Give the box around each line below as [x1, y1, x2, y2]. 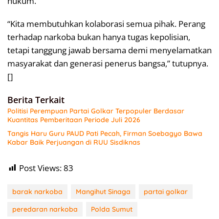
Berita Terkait [7, 93, 65, 106]
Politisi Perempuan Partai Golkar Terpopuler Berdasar [7, 106, 184, 115]
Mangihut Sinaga [76, 187, 131, 196]
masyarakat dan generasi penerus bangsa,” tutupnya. [7, 57, 208, 69]
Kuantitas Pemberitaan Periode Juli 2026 [7, 115, 140, 124]
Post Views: [19, 162, 62, 174]
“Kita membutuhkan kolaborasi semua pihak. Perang [7, 18, 205, 29]
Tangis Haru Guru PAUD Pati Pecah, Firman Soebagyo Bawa [7, 129, 202, 138]
